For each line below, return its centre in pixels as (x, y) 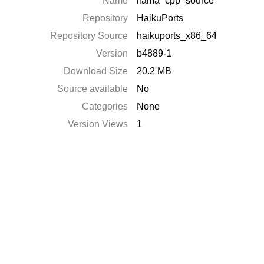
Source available (93, 89)
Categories (105, 106)
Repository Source (89, 36)
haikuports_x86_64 (177, 36)
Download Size (96, 71)
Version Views (98, 124)
